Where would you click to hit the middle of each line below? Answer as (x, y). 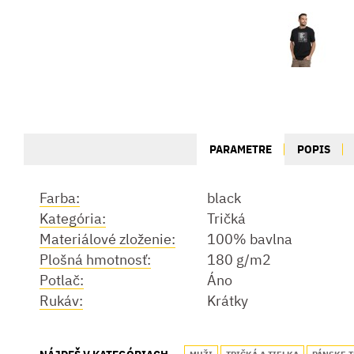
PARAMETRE (241, 149)
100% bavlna (250, 239)
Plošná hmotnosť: (95, 260)
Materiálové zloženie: (107, 239)
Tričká (226, 218)
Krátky (228, 301)
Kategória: (73, 218)
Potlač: (62, 280)
